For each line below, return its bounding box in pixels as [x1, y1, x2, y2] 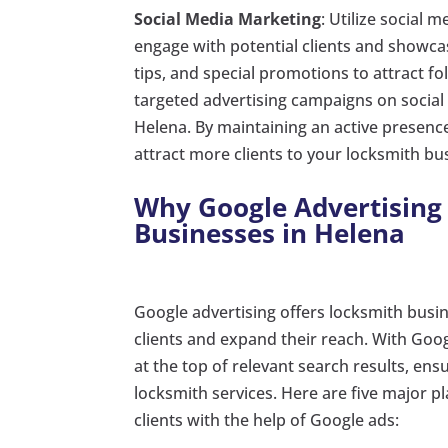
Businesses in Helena [134, 214, 406, 251]
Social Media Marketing [134, 7, 322, 30]
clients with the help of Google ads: [134, 408, 400, 431]
